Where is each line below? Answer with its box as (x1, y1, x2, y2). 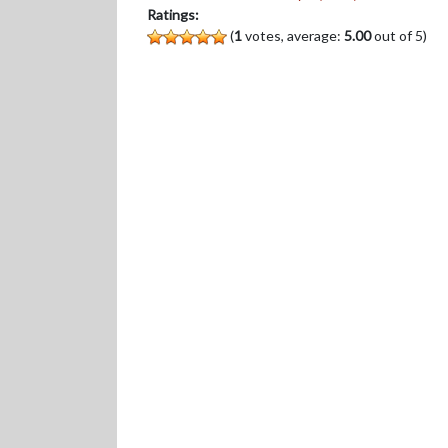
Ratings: (147, 6, 199, 23)
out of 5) (371, 27, 427, 44)
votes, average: (242, 27, 344, 44)
